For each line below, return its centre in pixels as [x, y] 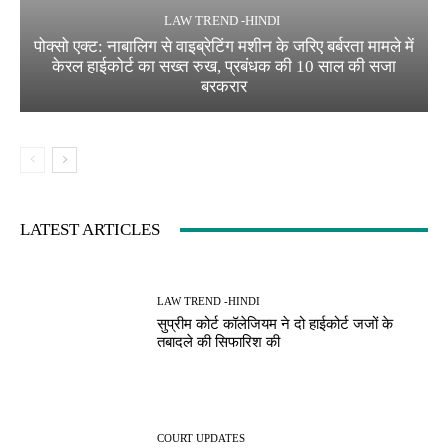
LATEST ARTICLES [90, 230]
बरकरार [224, 87]
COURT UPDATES [201, 438]
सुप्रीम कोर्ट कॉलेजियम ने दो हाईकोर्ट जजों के [275, 323]
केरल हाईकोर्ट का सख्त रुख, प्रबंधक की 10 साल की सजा [224, 67]
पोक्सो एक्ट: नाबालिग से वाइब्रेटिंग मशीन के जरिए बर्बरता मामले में [224, 47]
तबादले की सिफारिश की [219, 341]
